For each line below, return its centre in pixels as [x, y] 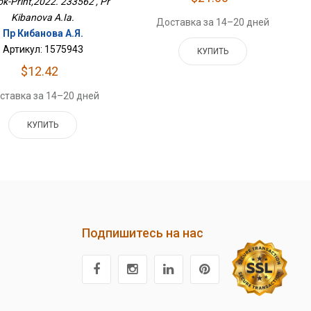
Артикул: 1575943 [43, 50]
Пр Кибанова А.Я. [43, 34]
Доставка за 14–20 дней [213, 23]
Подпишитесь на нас [142, 233]
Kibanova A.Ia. [43, 18]
